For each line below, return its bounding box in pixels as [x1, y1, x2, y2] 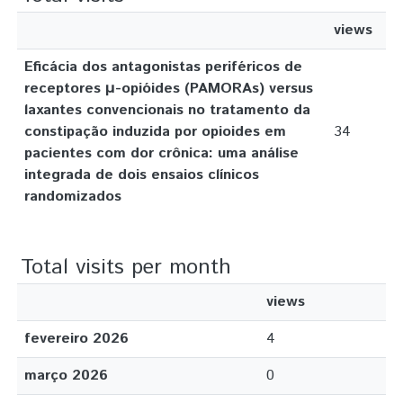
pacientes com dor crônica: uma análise [24, 143, 299, 164]
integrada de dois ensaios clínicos [24, 165, 259, 185]
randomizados [24, 186, 121, 207]
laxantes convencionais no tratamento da [24, 100, 310, 121]
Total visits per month [21, 252, 231, 282]
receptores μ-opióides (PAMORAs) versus [24, 78, 313, 99]
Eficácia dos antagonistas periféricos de [24, 57, 302, 77]
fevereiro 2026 [24, 328, 129, 349]
